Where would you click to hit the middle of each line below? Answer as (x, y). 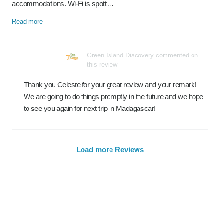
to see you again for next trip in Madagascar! (90, 108)
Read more (27, 21)
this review (102, 65)
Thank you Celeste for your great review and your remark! (110, 85)
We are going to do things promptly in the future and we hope (113, 96)
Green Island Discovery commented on (142, 55)
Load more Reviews (110, 150)
